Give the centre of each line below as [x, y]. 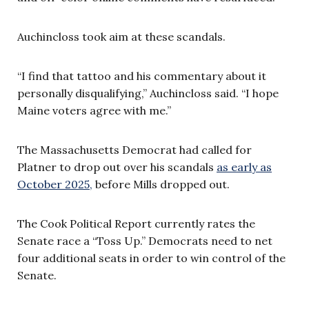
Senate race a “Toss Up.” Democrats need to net [145, 240]
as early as [244, 167]
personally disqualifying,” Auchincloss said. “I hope [148, 93]
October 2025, [55, 184]
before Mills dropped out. [161, 184]
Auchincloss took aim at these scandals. [121, 36]
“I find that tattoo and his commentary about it [142, 76]
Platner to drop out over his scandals [117, 167]
